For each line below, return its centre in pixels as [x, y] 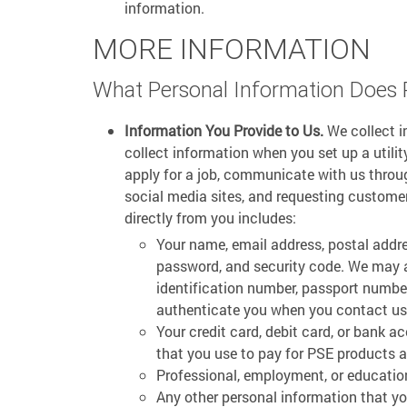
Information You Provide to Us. [224, 130]
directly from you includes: [210, 218]
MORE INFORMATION [232, 49]
